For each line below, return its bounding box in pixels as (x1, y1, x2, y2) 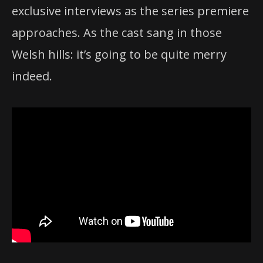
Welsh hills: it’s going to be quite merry (12, 46, 227, 62)
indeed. (12, 68, 52, 84)
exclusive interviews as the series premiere (12, 2, 249, 19)
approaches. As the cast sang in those (12, 24, 222, 41)
